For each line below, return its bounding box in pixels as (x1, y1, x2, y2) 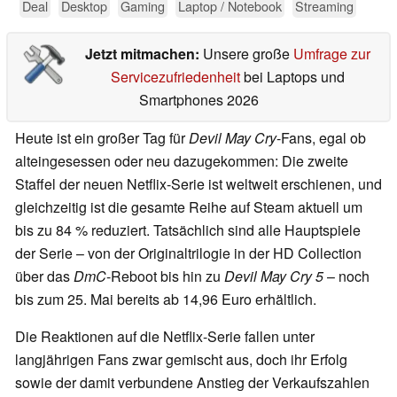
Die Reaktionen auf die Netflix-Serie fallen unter (15, 326, 315, 347)
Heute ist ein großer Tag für (15, 128, 189, 149)
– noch (323, 266, 370, 287)
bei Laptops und (239, 66, 345, 88)
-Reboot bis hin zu (106, 266, 224, 287)
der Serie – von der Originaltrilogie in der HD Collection (15, 243, 362, 264)
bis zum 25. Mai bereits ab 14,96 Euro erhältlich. (15, 289, 316, 310)
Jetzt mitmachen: (84, 43, 203, 65)
